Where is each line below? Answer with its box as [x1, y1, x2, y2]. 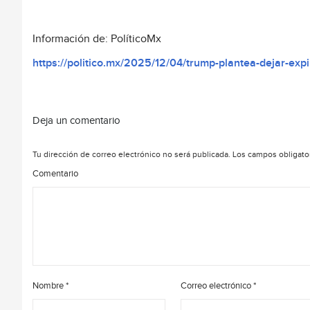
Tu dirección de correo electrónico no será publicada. [33, 149, 230, 160]
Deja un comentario [33, 115, 120, 127]
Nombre [33, 280, 66, 292]
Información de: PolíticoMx [33, 33, 161, 46]
